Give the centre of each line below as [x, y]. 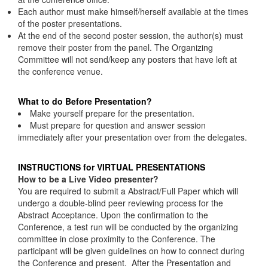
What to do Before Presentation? [85, 101]
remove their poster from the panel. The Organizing [115, 47]
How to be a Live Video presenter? [88, 179]
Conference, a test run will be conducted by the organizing [128, 227]
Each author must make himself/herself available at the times [133, 11]
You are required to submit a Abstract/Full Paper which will [128, 191]
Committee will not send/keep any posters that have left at [127, 59]
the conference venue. [60, 71]
